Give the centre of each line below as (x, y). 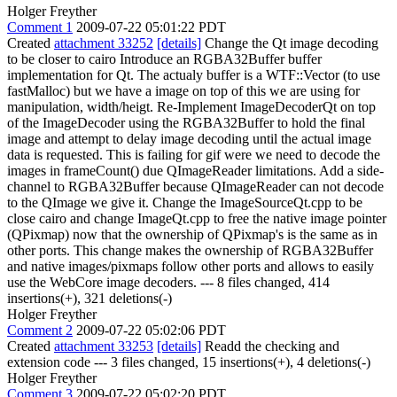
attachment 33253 (104, 346)
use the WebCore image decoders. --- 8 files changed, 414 (168, 282)
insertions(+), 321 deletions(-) (90, 298)
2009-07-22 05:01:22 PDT (151, 27)
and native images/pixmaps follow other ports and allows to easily (191, 266)
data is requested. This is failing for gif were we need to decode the (194, 155)
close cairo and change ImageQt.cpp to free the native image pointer (197, 218)
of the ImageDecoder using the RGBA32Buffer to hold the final (186, 123)
